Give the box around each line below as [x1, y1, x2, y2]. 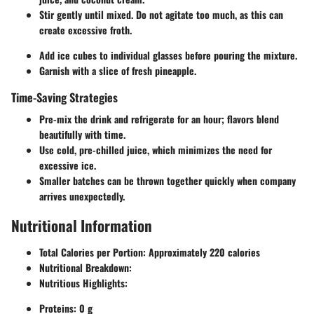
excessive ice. [39, 158, 96, 173]
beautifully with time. [39, 127, 125, 142]
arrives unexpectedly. [39, 189, 125, 204]
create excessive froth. [39, 22, 132, 37]
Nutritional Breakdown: [39, 259, 132, 275]
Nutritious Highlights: [39, 275, 128, 290]
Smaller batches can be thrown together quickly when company [39, 173, 296, 189]
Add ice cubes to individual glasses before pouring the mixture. [39, 48, 297, 62]
